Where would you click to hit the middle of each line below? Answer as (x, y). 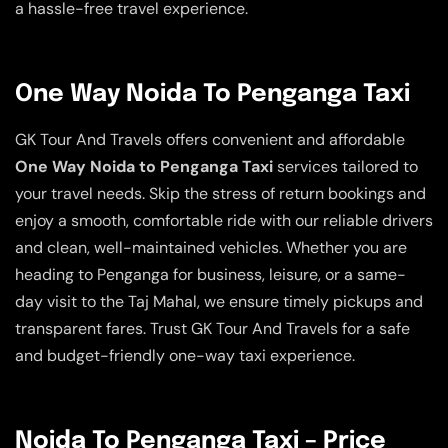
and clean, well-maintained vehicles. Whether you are (211, 247)
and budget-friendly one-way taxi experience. (185, 355)
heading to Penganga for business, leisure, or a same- (210, 274)
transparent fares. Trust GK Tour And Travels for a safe (212, 328)
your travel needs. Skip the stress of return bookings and (220, 193)
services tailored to (345, 166)
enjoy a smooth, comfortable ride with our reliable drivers (224, 220)
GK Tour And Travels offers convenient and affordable (210, 139)
